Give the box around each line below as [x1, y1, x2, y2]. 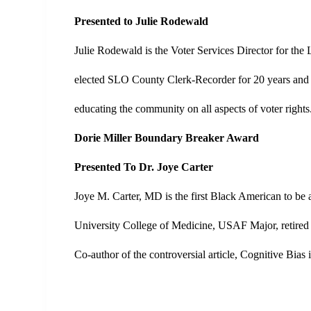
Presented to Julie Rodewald [74, 15, 209, 27]
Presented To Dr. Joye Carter [74, 161, 214, 173]
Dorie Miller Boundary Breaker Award [74, 132, 260, 144]
